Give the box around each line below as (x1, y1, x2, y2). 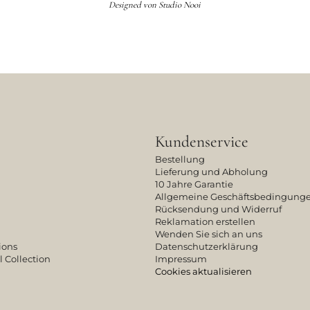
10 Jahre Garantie (155, 179, 233, 190)
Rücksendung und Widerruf (155, 203, 282, 215)
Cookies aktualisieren (155, 266, 252, 277)
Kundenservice (155, 131, 248, 152)
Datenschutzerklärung (155, 241, 258, 252)
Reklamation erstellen (155, 216, 255, 227)
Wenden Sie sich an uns (155, 228, 262, 239)
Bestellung (155, 154, 205, 165)
